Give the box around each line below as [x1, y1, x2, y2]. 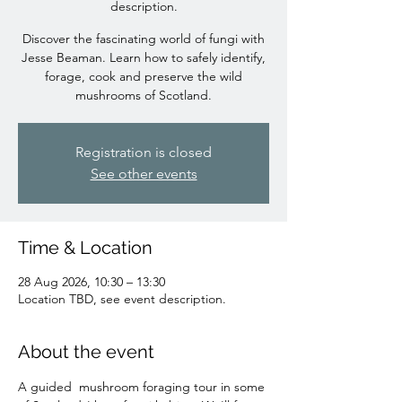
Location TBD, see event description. [18, 291, 226, 308]
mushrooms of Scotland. [75, 87, 212, 104]
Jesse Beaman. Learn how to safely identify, [22, 49, 266, 66]
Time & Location [18, 237, 153, 259]
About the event [18, 341, 154, 363]
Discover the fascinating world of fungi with [22, 31, 265, 48]
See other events [90, 165, 197, 183]
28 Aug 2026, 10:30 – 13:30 [18, 274, 165, 291]
